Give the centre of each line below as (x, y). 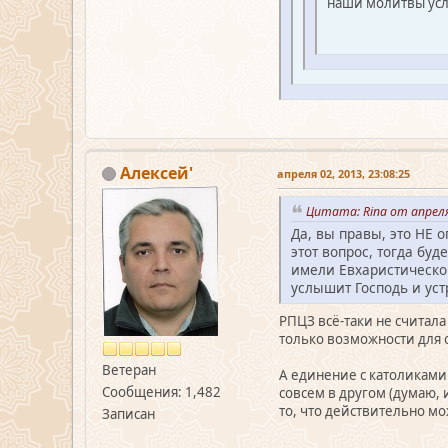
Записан (128, 413)
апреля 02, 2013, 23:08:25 (343, 173)
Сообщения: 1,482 (161, 391)
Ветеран (129, 369)
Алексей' (156, 172)
